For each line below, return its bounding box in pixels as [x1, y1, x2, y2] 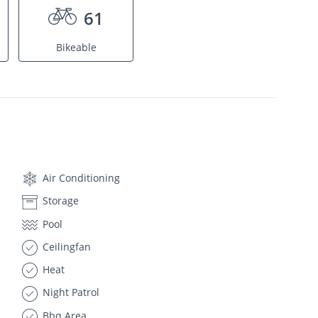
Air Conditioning [39, 171, 120, 185]
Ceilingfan [39, 239, 91, 253]
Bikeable [55, 40, 97, 54]
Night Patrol [39, 285, 99, 300]
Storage [39, 194, 79, 208]
